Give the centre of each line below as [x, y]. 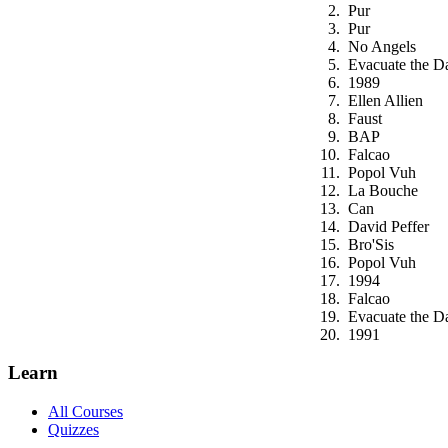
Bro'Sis [371, 244]
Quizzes [73, 429]
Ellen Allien [385, 100]
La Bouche [383, 190]
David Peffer [388, 226]
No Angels [382, 46]
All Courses [85, 411]
